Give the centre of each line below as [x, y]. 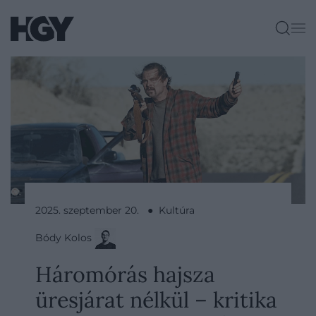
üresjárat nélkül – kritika [156, 299]
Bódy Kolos [65, 237]
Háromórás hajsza [125, 274]
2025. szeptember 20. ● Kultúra [115, 210]
